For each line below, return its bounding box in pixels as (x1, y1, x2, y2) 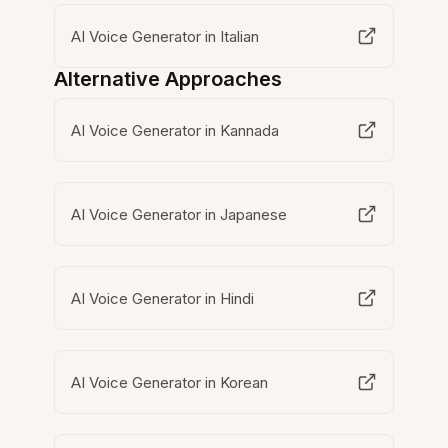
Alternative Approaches (54, 67, 283, 91)
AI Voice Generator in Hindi (71, 288, 255, 308)
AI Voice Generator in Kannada (71, 120, 280, 140)
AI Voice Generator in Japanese (71, 204, 288, 224)
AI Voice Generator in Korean (71, 372, 269, 392)
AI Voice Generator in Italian (71, 26, 260, 46)
